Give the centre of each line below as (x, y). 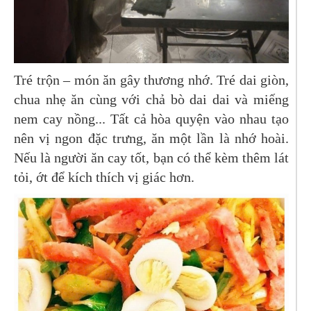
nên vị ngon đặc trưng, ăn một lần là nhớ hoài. (151, 138)
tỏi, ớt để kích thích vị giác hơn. (104, 177)
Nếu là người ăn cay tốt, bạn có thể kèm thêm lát (151, 157)
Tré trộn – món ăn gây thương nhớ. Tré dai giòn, (151, 79)
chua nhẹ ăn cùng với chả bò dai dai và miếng (151, 99)
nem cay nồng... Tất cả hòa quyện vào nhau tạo (151, 118)
